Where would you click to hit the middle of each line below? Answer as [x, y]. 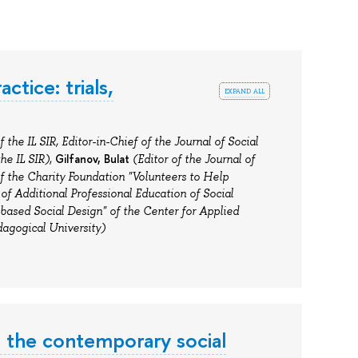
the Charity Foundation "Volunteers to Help [117, 177]
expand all [245, 90]
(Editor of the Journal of [193, 159]
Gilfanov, [78, 159]
